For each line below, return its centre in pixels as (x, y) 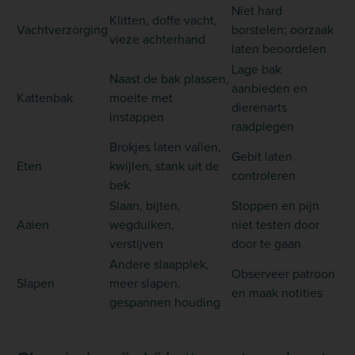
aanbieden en (269, 88)
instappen (137, 116)
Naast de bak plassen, (169, 78)
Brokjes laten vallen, (165, 146)
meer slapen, (145, 282)
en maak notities (277, 292)
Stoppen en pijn (275, 205)
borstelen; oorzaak (282, 29)
